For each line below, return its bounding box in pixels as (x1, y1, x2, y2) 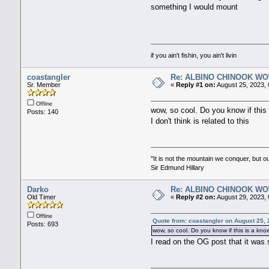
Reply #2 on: (175, 193, 216, 201)
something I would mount (151, 2, 238, 11)
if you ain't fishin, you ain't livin (151, 52, 237, 59)
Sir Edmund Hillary (151, 164, 205, 172)
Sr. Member (26, 81, 61, 89)
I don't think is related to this (151, 116, 250, 125)
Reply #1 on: (175, 81, 216, 89)
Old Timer (26, 193, 56, 201)
